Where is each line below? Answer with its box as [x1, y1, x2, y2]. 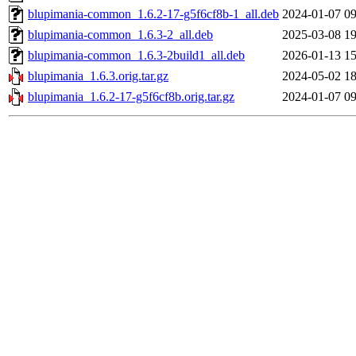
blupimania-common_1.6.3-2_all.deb [28, 28, 213, 42]
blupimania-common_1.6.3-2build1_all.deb [28, 48, 245, 63]
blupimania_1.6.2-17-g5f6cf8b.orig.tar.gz [28, 90, 234, 104]
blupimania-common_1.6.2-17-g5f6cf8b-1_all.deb [28, 7, 279, 21]
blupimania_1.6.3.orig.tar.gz [28, 69, 168, 83]
